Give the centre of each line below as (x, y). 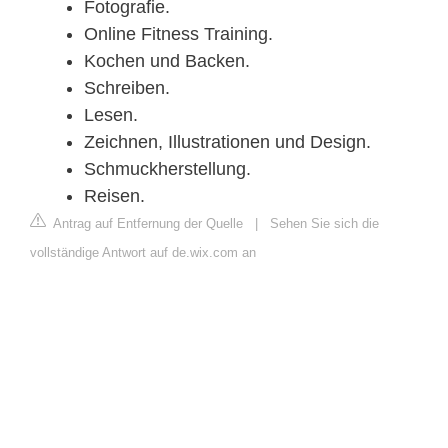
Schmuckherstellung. (167, 169)
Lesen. (111, 115)
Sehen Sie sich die (324, 224)
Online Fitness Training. (178, 34)
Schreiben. (127, 88)
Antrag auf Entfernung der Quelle (146, 224)
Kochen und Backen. (167, 61)
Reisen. (114, 196)
